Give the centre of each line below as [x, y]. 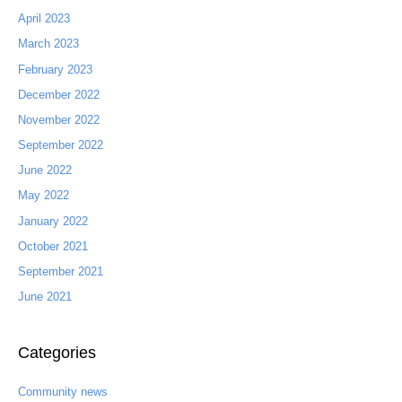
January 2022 [52, 221]
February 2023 [55, 69]
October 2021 [52, 246]
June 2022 [44, 170]
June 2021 [44, 297]
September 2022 [60, 145]
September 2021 [60, 272]
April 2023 [44, 19]
